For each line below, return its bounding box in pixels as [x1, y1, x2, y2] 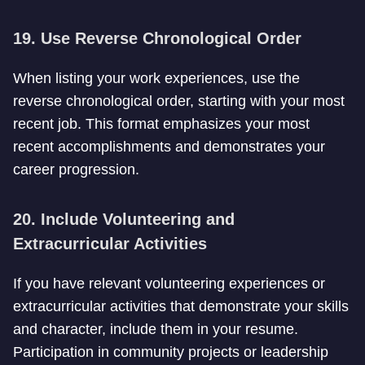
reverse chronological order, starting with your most [13, 93, 345, 109]
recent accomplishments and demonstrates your [13, 139, 325, 155]
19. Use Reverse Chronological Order [13, 29, 301, 47]
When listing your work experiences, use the [13, 70, 300, 86]
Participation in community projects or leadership [13, 344, 328, 360]
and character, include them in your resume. [13, 321, 298, 337]
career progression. [13, 161, 139, 178]
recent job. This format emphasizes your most [13, 116, 310, 132]
